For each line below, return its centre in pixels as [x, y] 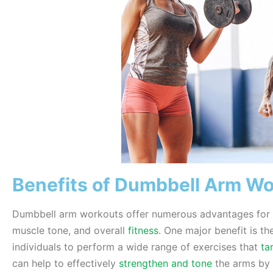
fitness [143, 231]
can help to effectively [66, 264]
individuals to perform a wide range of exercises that [136, 247]
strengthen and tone [165, 264]
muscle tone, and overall [70, 231]
